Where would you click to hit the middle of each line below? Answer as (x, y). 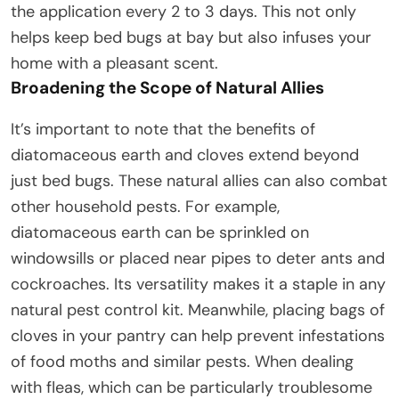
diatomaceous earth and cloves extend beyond (185, 155)
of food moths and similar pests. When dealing (182, 361)
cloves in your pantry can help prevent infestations (198, 335)
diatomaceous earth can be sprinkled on (160, 232)
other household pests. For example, (145, 206)
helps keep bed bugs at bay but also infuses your (191, 37)
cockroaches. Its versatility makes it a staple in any (198, 284)
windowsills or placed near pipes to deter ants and (198, 258)
